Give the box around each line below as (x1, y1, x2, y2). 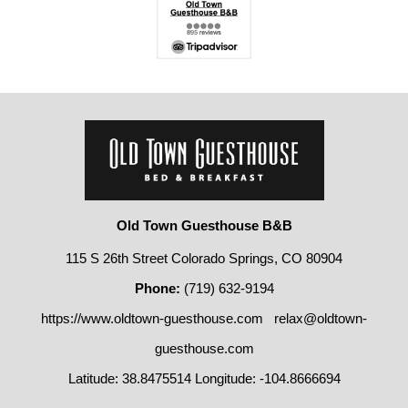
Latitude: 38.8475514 (67, 371, 191, 387)
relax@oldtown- (274, 311, 367, 327)
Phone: (134, 280, 180, 297)
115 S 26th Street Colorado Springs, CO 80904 (66, 250, 342, 267)
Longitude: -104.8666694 (194, 371, 341, 387)
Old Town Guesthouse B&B (116, 218, 292, 234)
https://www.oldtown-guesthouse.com (41, 311, 263, 327)
